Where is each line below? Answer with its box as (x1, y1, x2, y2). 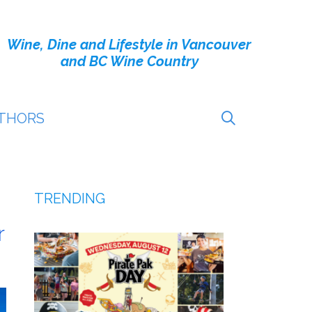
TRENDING (33, 190, 105, 207)
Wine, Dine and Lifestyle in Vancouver (7, 36, 251, 53)
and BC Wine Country (60, 53, 198, 70)
